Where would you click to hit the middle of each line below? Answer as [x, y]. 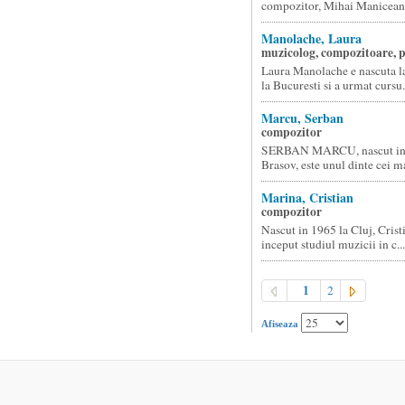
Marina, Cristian [307, 198]
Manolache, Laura [311, 38]
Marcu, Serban [302, 118]
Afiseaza [281, 324]
